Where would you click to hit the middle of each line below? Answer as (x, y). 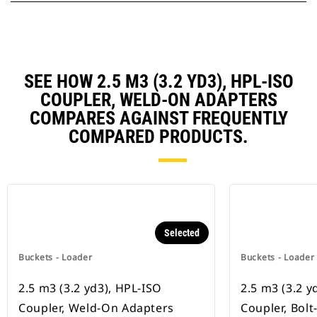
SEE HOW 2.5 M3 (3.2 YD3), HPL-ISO (158, 82)
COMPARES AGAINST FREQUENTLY (158, 119)
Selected (182, 233)
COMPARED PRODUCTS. (158, 137)
